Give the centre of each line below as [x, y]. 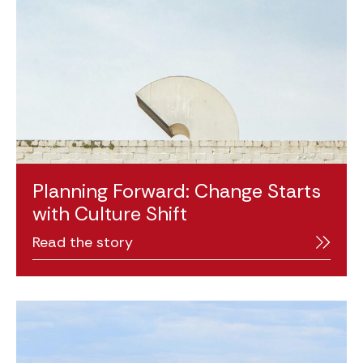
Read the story [83, 242]
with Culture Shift [110, 213]
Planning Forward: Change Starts [177, 190]
